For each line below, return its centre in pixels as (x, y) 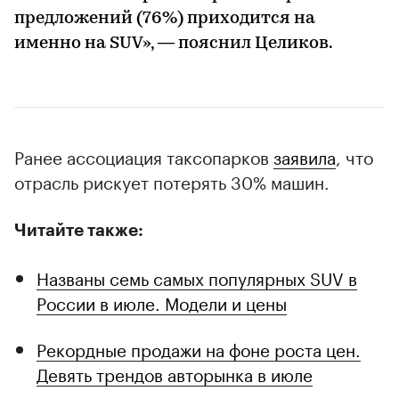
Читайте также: (79, 231)
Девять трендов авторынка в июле (175, 374)
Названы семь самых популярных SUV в (197, 277)
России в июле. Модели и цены (162, 302)
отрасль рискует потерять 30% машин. (172, 181)
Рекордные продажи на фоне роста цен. (199, 349)
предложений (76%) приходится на (165, 20)
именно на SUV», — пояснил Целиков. (174, 45)
